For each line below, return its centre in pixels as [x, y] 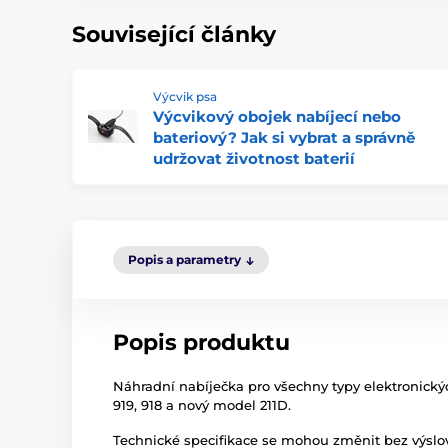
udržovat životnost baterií [254, 158]
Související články [174, 34]
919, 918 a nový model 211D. [202, 405]
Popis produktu [201, 342]
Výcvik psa [185, 96]
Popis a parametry [184, 259]
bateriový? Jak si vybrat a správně [284, 137]
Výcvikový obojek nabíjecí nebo [277, 116]
